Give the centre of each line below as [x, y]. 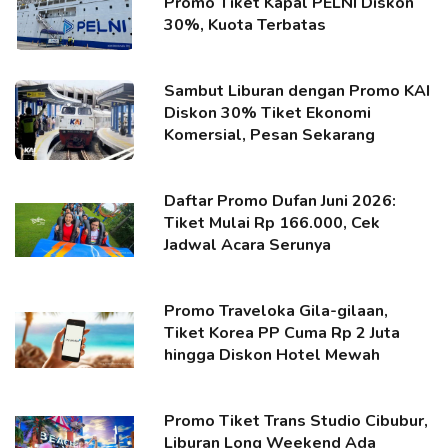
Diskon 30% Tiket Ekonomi [268, 113]
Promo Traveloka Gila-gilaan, [276, 311]
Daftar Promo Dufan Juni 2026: [280, 201]
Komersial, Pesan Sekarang [270, 135]
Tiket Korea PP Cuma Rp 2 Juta [282, 333]
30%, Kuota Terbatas [245, 25]
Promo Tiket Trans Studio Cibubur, [296, 421]
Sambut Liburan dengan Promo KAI [297, 91]
